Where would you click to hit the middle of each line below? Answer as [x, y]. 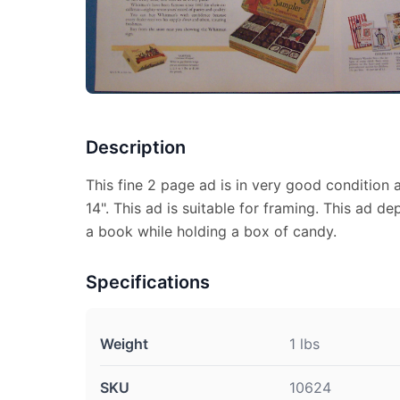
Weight [124, 344]
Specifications [148, 283]
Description [136, 148]
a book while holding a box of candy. [211, 232]
